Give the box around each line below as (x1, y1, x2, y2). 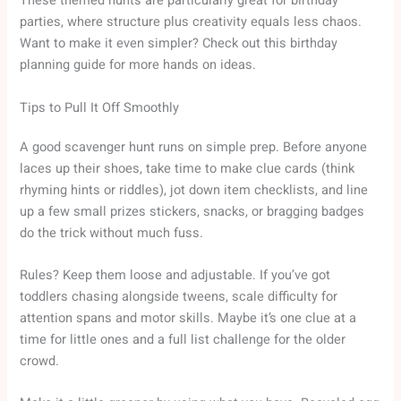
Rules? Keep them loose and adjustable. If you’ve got (20, 265, 331, 285)
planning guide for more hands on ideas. (20, 55, 257, 75)
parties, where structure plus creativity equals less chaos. (20, 13, 363, 32)
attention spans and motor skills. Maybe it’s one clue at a (20, 308, 357, 328)
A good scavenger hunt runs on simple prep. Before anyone (20, 137, 368, 157)
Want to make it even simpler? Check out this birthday (20, 34, 338, 54)
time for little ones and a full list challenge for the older (20, 329, 346, 349)
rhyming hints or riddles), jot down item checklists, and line (20, 180, 369, 200)
